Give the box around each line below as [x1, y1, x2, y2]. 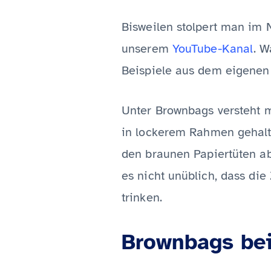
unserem [122, 41, 172, 56]
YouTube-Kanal [172, 41, 254, 56]
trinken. [122, 190, 162, 205]
